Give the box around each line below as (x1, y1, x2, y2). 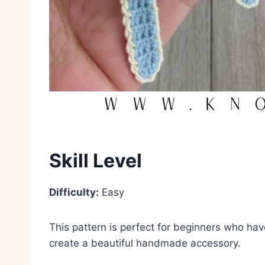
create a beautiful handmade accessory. (49, 237, 241, 249)
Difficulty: (49, 186, 99, 198)
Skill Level (49, 148, 142, 172)
